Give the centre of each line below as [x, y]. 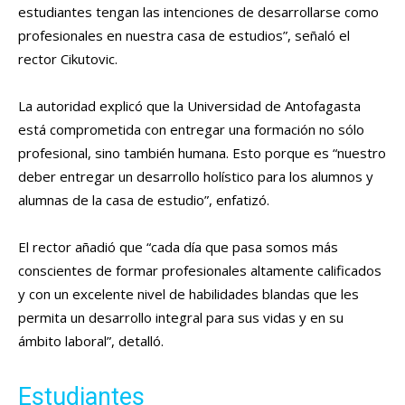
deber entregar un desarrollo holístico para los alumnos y [196, 176]
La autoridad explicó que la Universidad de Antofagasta [189, 105]
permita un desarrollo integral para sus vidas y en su [181, 317]
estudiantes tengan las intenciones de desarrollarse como [198, 11]
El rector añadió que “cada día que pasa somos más [178, 246]
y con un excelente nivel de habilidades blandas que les [188, 293]
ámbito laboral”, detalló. [91, 340]
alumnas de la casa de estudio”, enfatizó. [144, 199]
